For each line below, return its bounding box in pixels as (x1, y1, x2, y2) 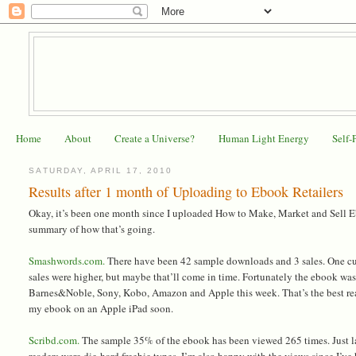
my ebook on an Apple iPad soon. (29, 300, 174, 315)
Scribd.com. (29, 332, 80, 347)
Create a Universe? (114, 131, 195, 146)
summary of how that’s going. (29, 221, 156, 236)
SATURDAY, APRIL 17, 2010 (29, 166, 173, 176)
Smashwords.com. (29, 253, 106, 268)
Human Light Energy (218, 131, 309, 146)
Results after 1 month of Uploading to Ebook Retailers (29, 181, 344, 201)
